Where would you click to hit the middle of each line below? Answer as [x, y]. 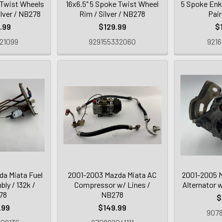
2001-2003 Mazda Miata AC [112, 174]
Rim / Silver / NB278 [112, 13]
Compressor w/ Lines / [112, 184]
